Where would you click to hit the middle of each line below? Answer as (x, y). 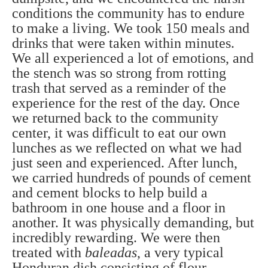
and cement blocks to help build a (110, 193)
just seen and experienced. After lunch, (125, 163)
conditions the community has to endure (128, 13)
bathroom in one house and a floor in (119, 208)
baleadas (111, 253)
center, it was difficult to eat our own (119, 133)
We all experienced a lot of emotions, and (133, 58)
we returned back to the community (115, 118)
